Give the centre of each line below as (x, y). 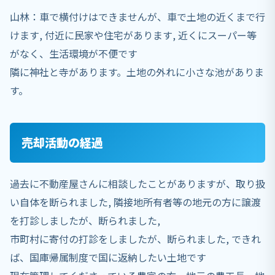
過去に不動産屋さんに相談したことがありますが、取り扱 (137, 184)
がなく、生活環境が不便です (74, 53)
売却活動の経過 (63, 143)
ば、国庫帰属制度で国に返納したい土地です (108, 258)
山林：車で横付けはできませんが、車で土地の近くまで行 (137, 16)
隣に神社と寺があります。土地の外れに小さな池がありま (137, 72)
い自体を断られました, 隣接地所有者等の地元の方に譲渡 (135, 202)
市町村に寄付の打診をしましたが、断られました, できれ (135, 239)
